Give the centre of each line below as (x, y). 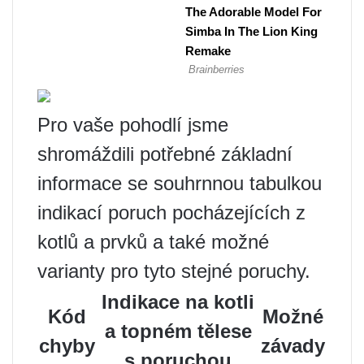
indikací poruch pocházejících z (171, 212)
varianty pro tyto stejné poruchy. (174, 271)
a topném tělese (178, 331)
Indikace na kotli (178, 302)
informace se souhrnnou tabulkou (180, 183)
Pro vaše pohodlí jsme (133, 125)
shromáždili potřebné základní (165, 154)
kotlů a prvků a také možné (153, 242)
